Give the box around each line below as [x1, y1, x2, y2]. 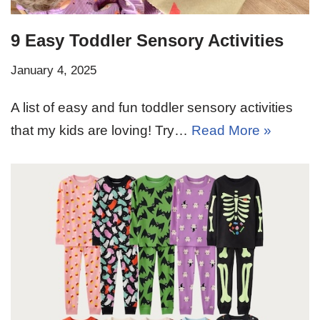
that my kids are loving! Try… [11, 122, 191, 138]
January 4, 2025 [11, 63, 96, 77]
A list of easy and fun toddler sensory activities [11, 99, 293, 115]
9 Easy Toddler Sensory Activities [11, 30, 284, 50]
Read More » [191, 122, 271, 138]
